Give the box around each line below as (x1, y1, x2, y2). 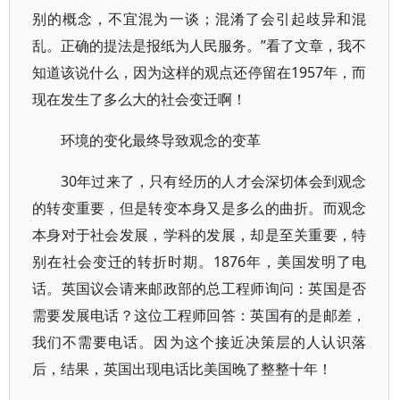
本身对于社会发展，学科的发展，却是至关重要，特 (32, 225, 367, 245)
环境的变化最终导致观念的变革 (61, 130, 261, 150)
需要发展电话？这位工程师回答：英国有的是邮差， (32, 305, 367, 325)
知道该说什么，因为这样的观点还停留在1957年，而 (32, 62, 367, 82)
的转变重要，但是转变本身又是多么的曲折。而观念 (32, 198, 367, 218)
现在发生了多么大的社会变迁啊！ (32, 89, 246, 109)
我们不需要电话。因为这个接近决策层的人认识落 (32, 332, 367, 352)
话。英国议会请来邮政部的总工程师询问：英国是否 (32, 279, 367, 298)
